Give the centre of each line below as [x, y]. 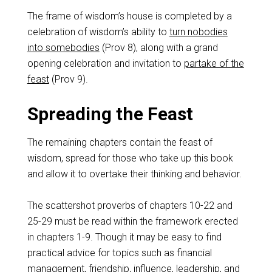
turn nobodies [198, 32]
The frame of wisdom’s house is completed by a [129, 16]
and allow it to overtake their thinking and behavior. [134, 174]
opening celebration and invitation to [105, 63]
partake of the [214, 63]
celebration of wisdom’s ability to [98, 32]
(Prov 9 [66, 79]
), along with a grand [175, 48]
